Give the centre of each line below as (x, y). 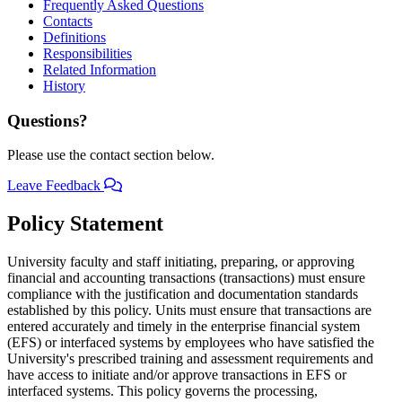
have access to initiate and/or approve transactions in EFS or (177, 375)
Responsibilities (87, 53)
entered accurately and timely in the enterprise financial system (184, 327)
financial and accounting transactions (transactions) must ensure (186, 278)
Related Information (100, 69)
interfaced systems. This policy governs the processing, (162, 391)
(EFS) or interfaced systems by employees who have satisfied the (191, 343)
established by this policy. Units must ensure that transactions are (189, 310)
